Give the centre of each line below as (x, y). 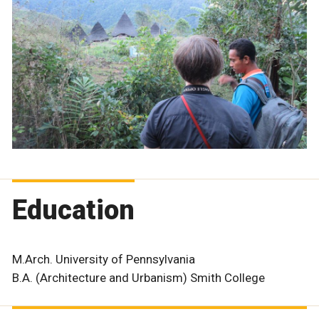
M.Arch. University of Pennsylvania (104, 260)
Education (73, 210)
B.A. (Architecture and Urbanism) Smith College (138, 278)
